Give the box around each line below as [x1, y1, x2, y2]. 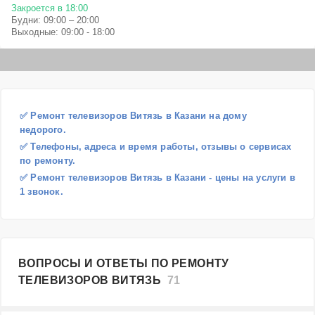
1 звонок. [20, 186, 63, 197]
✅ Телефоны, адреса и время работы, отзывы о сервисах [20, 141, 292, 152]
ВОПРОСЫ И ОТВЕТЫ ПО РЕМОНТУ [18, 257, 229, 269]
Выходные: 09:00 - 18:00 [11, 27, 115, 37]
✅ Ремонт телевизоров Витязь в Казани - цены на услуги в [20, 172, 296, 183]
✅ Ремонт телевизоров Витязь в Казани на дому [20, 110, 247, 121]
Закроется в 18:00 [11, 3, 88, 13]
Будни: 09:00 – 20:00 [11, 15, 99, 25]
